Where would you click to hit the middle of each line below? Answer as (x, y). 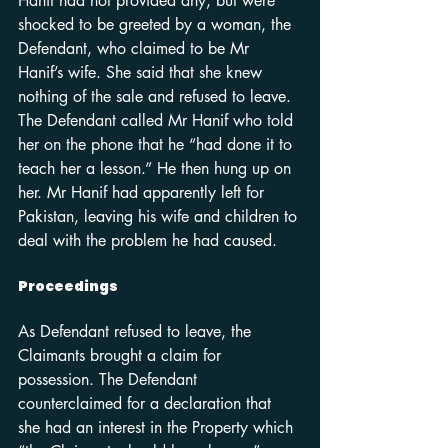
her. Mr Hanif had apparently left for (143, 192)
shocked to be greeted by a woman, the (157, 24)
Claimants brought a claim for (122, 355)
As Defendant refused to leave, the (137, 331)
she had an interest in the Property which (158, 427)
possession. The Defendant (110, 379)
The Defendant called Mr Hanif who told (158, 120)
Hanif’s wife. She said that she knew (142, 72)
